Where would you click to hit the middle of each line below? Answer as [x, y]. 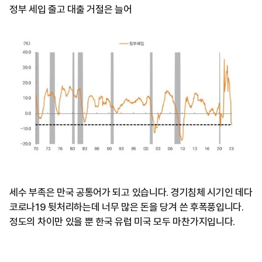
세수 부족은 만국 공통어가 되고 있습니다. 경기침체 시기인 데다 [131, 193]
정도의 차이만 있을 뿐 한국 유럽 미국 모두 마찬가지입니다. [123, 222]
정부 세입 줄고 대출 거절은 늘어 [71, 10]
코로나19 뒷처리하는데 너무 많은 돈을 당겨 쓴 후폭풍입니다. [127, 207]
